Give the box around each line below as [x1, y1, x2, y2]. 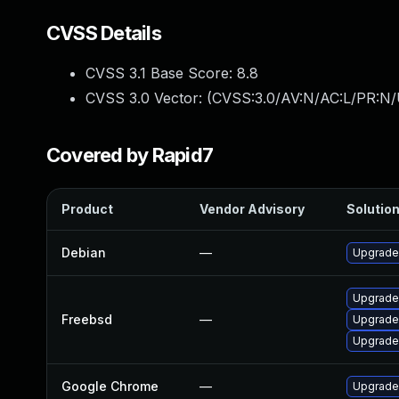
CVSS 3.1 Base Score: [85, 64, 237, 82]
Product [61, 201, 113, 216]
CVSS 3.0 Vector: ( [85, 89, 212, 107]
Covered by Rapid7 [46, 143, 214, 167]
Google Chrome [61, 379, 159, 394]
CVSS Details [46, 21, 161, 45]
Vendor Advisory [199, 201, 305, 216]
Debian [61, 245, 106, 260]
